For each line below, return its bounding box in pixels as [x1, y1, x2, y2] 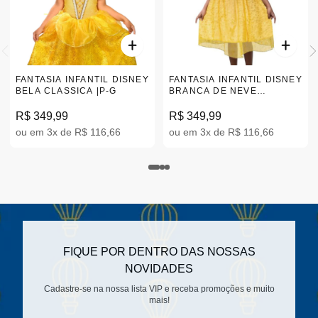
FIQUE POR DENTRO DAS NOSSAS [62, 246, 256, 258]
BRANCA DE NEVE [169, 86, 257, 96]
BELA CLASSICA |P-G [16, 86, 117, 96]
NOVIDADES [125, 263, 193, 275]
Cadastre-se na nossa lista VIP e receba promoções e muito [43, 284, 275, 294]
